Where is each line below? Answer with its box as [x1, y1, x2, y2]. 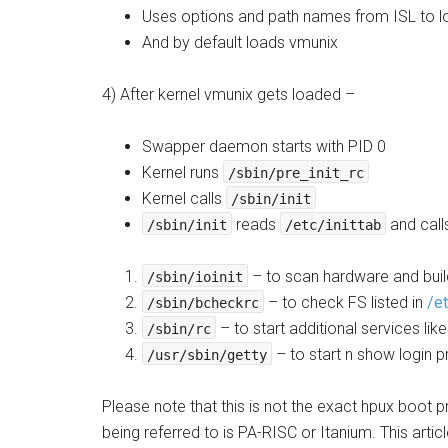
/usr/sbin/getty [147, 347, 267, 363]
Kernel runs [142, 163, 223, 182]
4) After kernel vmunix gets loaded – [102, 85, 355, 104]
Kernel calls [142, 189, 226, 208]
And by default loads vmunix [142, 33, 338, 52]
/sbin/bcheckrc [147, 295, 259, 311]
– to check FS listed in [264, 293, 427, 312]
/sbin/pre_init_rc [228, 165, 364, 181]
